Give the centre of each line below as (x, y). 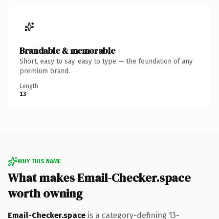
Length (29, 86)
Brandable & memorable (67, 50)
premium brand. (45, 71)
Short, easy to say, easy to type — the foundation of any (106, 61)
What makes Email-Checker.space (99, 177)
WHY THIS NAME (39, 161)
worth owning (45, 193)
